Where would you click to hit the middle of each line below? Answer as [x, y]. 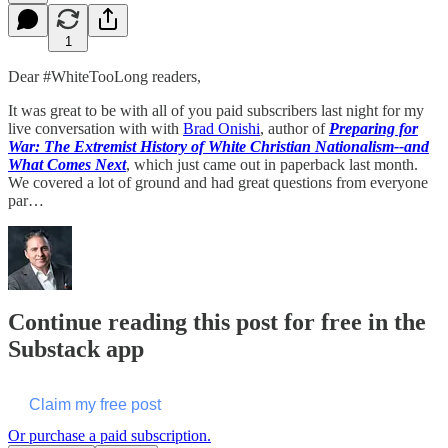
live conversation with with [95, 128]
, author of [294, 128]
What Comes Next [67, 164]
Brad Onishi [221, 128]
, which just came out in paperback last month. [272, 164]
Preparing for [373, 128]
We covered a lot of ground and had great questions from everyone [218, 182]
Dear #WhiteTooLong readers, [104, 76]
